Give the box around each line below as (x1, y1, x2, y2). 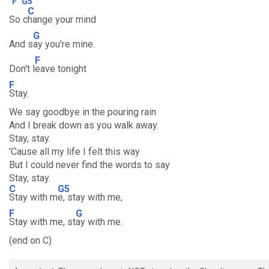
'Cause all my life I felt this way (9, 146, 140, 157)
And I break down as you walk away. (9, 119, 159, 131)
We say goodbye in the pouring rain (9, 106, 156, 118)
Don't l (9, 63, 35, 74)
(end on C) (9, 235, 52, 246)
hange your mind (28, 14, 96, 25)
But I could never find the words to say (9, 159, 170, 171)
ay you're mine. (33, 38, 95, 50)
